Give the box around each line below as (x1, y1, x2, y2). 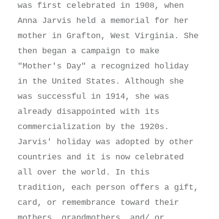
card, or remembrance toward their (17, 198, 179, 208)
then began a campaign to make (17, 46, 159, 56)
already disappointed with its (17, 107, 159, 117)
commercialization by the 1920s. (17, 122, 169, 132)
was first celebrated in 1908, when (17, 1, 184, 11)
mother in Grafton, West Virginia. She (17, 31, 198, 41)
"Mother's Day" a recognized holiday (17, 62, 189, 71)
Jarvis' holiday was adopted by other (17, 137, 194, 147)
